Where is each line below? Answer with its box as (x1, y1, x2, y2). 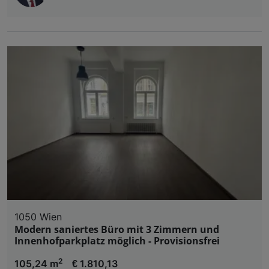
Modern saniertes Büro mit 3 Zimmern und (14, 223, 219, 237)
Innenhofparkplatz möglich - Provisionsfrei (14, 234, 220, 248)
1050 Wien (14, 211, 62, 223)
